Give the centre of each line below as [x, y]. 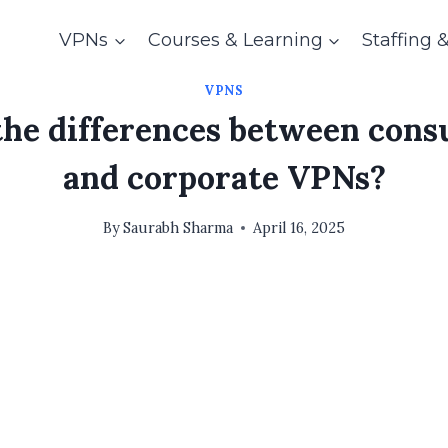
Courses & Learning [235, 40]
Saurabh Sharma [178, 227]
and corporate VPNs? [224, 178]
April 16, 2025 [299, 227]
